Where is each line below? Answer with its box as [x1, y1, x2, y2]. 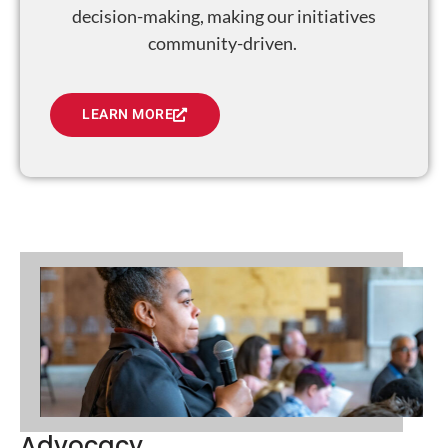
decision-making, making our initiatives [72, 4, 376, 27]
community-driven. [148, 31, 300, 54]
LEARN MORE [82, 103, 173, 125]
